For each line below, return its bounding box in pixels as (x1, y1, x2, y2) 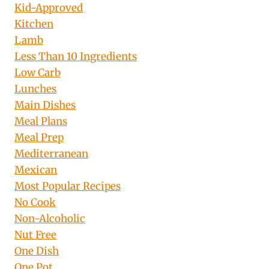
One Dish (14, 244, 59, 258)
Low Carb (14, 66, 61, 80)
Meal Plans (14, 115, 67, 128)
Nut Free (14, 228, 56, 242)
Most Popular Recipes (14, 180, 121, 193)
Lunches (14, 82, 56, 96)
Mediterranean (14, 147, 88, 161)
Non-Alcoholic (14, 212, 85, 226)
